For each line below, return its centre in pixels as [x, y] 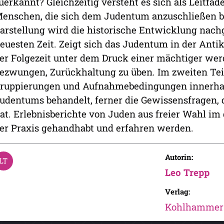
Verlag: [177, 191]
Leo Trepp [187, 172]
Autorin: [179, 157]
